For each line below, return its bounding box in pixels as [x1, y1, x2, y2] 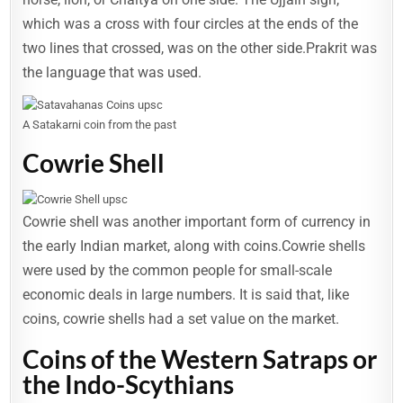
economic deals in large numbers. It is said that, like [22, 286, 350, 304]
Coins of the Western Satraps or [22, 344, 378, 375]
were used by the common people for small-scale [22, 262, 333, 280]
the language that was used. [22, 63, 202, 81]
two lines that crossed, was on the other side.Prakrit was [22, 39, 378, 57]
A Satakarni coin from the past [22, 117, 177, 131]
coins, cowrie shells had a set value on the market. [22, 310, 340, 328]
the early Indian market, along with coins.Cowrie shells [22, 237, 366, 255]
